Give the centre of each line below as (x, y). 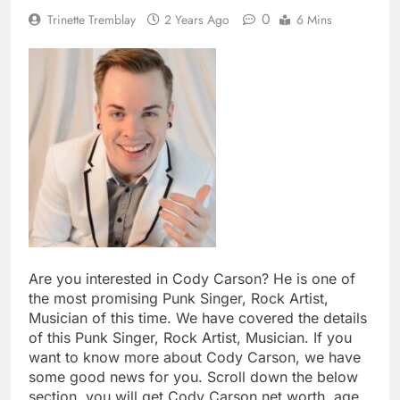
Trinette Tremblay (92, 19)
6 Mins (314, 19)
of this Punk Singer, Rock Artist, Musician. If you (190, 337)
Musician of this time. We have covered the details (198, 317)
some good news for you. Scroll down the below (193, 376)
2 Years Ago (197, 19)
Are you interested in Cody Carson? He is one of (192, 278)
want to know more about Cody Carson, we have (195, 357)
